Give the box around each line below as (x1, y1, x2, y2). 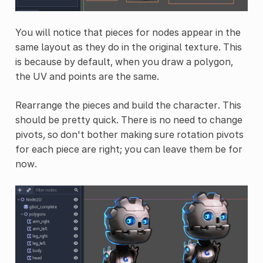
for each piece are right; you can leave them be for (15, 143, 242, 156)
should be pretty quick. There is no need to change (15, 114, 242, 126)
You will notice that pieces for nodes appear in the (15, 26, 241, 39)
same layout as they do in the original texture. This (15, 41, 242, 53)
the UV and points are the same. (15, 70, 159, 83)
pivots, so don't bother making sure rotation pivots (15, 129, 244, 141)
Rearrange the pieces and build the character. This (15, 99, 241, 112)
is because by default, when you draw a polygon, (15, 56, 233, 68)
